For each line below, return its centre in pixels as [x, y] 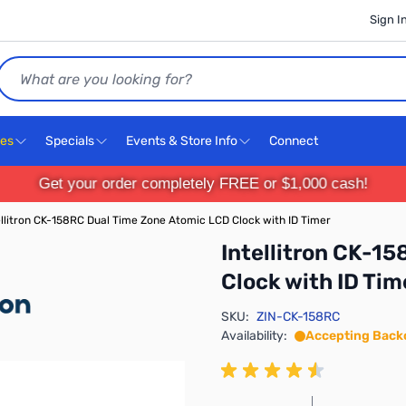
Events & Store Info [182, 141]
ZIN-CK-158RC [298, 317]
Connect [295, 141]
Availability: [254, 336]
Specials [70, 141]
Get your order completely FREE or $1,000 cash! [203, 184]
